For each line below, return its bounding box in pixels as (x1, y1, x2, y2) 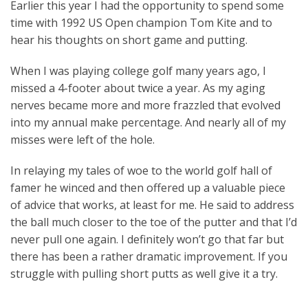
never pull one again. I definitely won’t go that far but (10, 232, 284, 247)
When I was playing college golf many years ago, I (10, 63, 266, 78)
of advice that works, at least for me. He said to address (10, 197, 294, 212)
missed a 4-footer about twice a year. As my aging (10, 80, 265, 96)
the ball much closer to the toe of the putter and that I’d (10, 214, 297, 230)
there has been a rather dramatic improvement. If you (10, 249, 287, 264)
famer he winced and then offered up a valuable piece (10, 180, 285, 195)
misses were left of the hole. (10, 132, 155, 147)
